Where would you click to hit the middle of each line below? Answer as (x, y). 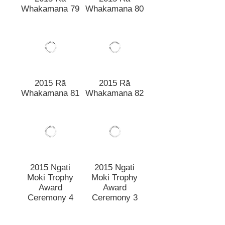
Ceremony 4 (50, 188)
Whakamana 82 (115, 83)
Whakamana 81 (50, 83)
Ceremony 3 (115, 188)
